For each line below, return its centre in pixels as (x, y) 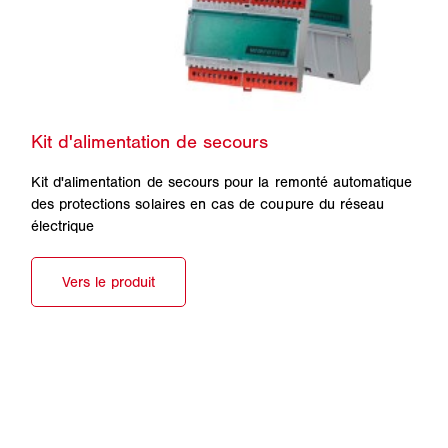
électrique (62, 226)
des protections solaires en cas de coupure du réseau (207, 204)
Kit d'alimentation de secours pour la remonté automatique (221, 182)
